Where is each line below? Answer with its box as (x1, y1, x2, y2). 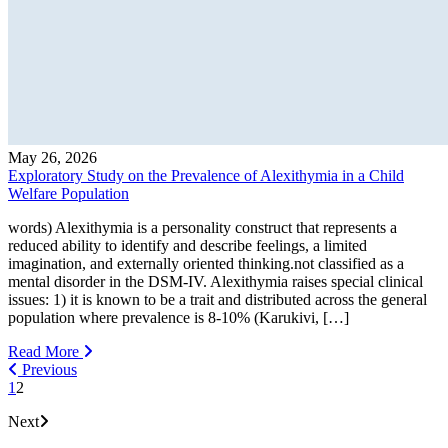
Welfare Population (8, 184, 129, 202)
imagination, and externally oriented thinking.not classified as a (8, 254, 404, 272)
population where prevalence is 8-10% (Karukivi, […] (8, 308, 349, 326)
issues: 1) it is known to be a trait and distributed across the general (8, 290, 427, 308)
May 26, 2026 (8, 148, 97, 166)
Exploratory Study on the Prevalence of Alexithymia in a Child (8, 166, 404, 184)
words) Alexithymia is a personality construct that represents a (8, 218, 397, 236)
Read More (8, 342, 83, 360)
